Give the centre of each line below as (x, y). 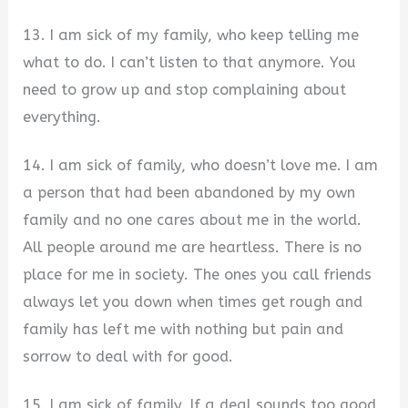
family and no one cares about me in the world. (193, 219)
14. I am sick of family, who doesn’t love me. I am (201, 165)
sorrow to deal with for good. (128, 356)
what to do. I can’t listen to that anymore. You (190, 63)
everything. (62, 117)
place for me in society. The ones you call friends (198, 274)
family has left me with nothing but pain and (184, 329)
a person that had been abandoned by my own (189, 192)
